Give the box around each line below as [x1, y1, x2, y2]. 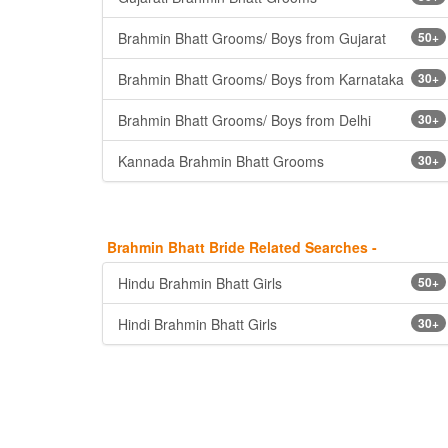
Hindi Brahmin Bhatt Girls [118, 313, 277, 334]
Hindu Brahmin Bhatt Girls [118, 272, 282, 293]
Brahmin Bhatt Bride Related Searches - [107, 236, 377, 257]
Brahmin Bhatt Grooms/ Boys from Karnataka [118, 68, 404, 89]
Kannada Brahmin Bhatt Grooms [118, 150, 324, 171]
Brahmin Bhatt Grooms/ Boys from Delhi [118, 109, 371, 130]
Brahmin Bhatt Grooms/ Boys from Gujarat [118, 27, 386, 48]
